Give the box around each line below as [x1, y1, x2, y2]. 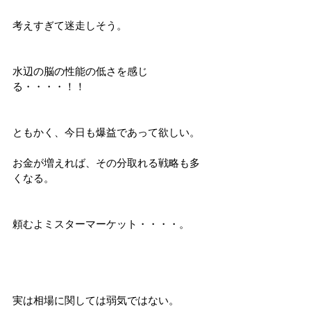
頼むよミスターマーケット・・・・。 [12, 218, 190, 230]
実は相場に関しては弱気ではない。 [12, 294, 179, 306]
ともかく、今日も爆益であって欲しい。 [12, 126, 200, 138]
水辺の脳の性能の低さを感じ [12, 65, 148, 77]
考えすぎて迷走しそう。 [12, 19, 127, 31]
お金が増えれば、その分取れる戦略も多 [12, 157, 200, 169]
